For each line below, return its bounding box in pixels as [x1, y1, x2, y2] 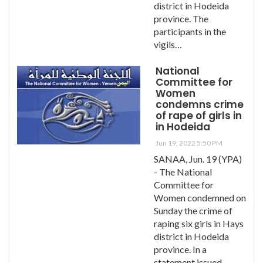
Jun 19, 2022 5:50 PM [156, 138, 222, 147]
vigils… [154, 38, 182, 50]
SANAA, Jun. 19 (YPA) [154, 153, 242, 164]
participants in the [154, 25, 226, 37]
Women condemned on [154, 191, 246, 203]
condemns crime [156, 97, 244, 112]
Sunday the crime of [154, 204, 232, 216]
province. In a [154, 243, 207, 255]
